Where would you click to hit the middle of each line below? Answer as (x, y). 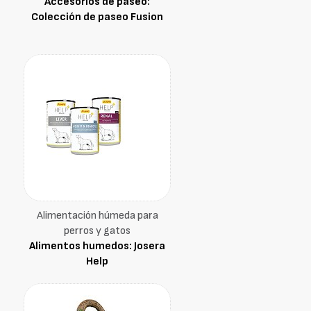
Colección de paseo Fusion (97, 17)
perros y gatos (97, 231)
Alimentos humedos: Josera (97, 246)
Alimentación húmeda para (97, 216)
